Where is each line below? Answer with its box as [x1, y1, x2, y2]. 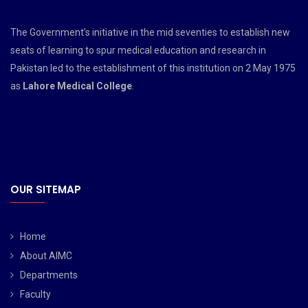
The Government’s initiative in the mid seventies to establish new [10, 26, 290, 38]
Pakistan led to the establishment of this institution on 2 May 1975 [10, 62, 296, 74]
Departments [20, 269, 78, 280]
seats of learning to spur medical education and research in [10, 44, 266, 56]
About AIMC [20, 250, 72, 261]
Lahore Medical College [23, 80, 132, 91]
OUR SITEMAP [10, 181, 81, 197]
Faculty [20, 288, 51, 300]
